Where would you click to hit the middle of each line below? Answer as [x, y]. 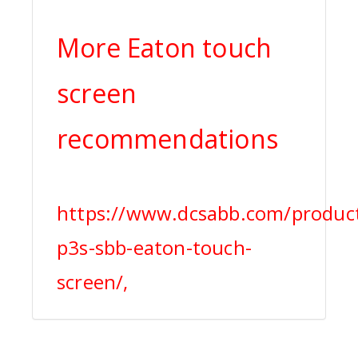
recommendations [167, 139]
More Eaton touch [165, 48]
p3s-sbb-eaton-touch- [154, 248]
